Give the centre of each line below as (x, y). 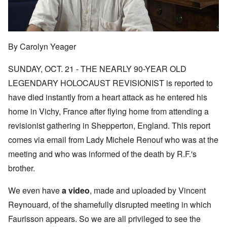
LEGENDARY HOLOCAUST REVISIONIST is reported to (110, 83)
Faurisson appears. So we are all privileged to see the (104, 219)
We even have (35, 191)
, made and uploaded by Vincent (148, 191)
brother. (22, 168)
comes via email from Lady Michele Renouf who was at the (113, 140)
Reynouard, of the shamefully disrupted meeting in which (110, 205)
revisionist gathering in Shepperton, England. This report (109, 126)
